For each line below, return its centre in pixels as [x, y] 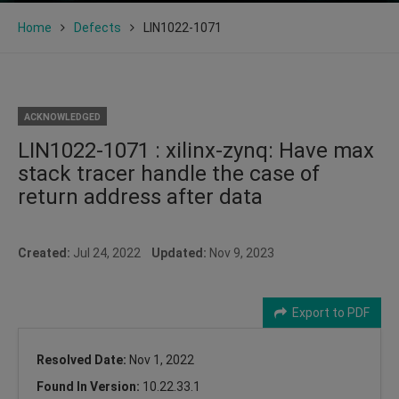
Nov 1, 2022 [162, 359]
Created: [44, 252]
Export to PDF [328, 312]
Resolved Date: [83, 359]
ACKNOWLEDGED [62, 117]
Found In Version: [90, 386]
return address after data [140, 196]
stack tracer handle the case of [169, 173]
